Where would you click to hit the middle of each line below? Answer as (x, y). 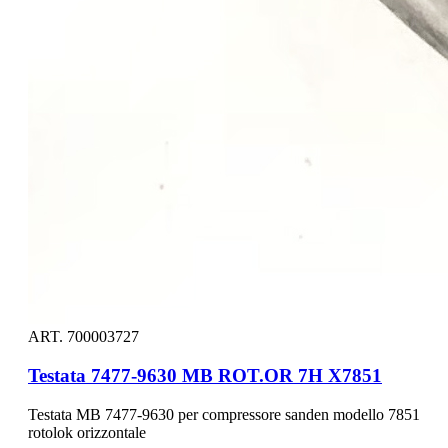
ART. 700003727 (83, 337)
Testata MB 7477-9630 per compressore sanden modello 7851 (224, 414)
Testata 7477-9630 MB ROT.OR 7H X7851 (205, 375)
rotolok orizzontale (87, 432)
